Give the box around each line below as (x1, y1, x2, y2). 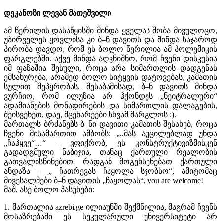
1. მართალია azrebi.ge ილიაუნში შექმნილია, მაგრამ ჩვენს (4, 202, 217, 211)
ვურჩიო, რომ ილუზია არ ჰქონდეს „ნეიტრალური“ (4, 91, 217, 100)
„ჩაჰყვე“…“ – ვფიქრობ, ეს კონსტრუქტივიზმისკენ (4, 138, 217, 147)
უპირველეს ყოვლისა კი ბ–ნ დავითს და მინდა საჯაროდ (4, 35, 217, 44)
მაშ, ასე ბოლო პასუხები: (4, 185, 94, 194)
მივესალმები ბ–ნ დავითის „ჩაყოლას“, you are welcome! (4, 176, 203, 184)
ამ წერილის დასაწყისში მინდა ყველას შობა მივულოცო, (4, 26, 217, 35)
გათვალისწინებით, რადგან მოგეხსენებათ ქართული (4, 157, 217, 166)
